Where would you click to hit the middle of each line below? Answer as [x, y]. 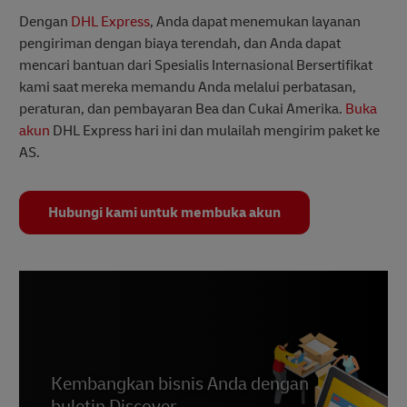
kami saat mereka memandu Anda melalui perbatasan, [188, 88]
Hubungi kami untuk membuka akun [164, 213]
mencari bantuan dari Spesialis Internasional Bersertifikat [196, 66]
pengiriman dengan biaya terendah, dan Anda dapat [180, 44]
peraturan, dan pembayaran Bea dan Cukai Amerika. [182, 109]
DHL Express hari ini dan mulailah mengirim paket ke [215, 131]
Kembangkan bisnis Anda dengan [180, 384]
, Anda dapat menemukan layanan [255, 22]
